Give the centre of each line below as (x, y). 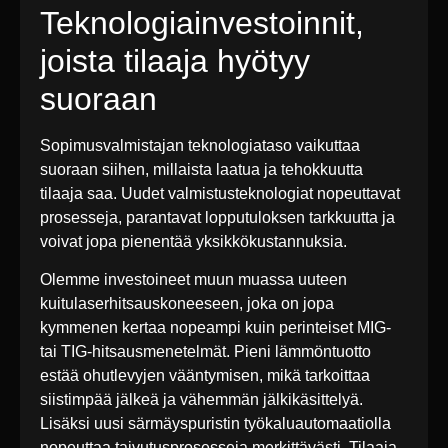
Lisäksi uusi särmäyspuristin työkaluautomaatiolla (215, 424)
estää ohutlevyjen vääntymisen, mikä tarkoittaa (205, 376)
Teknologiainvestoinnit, (202, 22)
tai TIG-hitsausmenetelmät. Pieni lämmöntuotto (205, 352)
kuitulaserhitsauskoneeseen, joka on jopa (187, 304)
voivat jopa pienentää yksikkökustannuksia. (193, 241)
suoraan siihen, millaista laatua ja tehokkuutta (201, 169)
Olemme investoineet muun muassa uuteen (193, 280)
